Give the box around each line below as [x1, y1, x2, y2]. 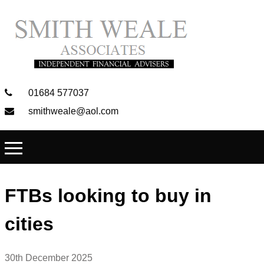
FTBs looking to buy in [5, 185, 212, 207]
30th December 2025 [5, 252, 93, 263]
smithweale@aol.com [26, 106, 118, 116]
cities [5, 213, 54, 235]
